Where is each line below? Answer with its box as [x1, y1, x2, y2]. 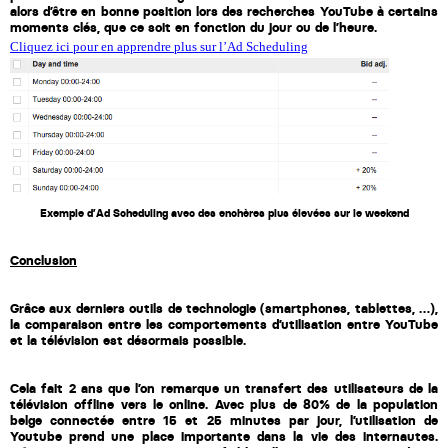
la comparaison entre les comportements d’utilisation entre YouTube [10, 316, 438, 334]
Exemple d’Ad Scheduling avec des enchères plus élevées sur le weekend [39, 207, 409, 221]
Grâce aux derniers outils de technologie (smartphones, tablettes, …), [10, 300, 438, 318]
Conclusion [10, 252, 77, 270]
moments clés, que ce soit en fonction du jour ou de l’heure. [10, 18, 377, 36]
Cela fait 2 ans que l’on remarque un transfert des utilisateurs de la [10, 380, 438, 398]
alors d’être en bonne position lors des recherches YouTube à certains [10, 2, 438, 20]
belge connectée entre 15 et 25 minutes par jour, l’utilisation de [10, 412, 438, 430]
